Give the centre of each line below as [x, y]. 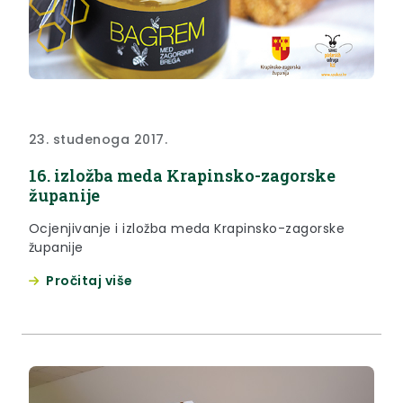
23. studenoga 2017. [99, 139]
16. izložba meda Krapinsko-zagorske [182, 175]
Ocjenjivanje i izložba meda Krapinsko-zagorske [187, 228]
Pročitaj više [90, 280]
